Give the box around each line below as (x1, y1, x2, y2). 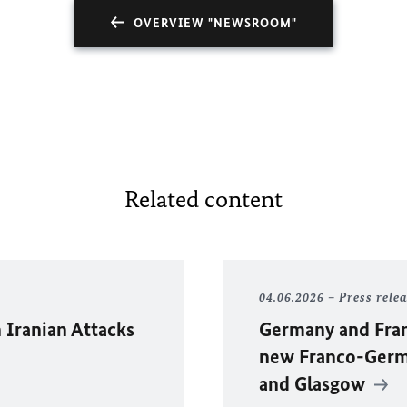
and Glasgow (258, 372, 370, 396)
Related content (124, 184, 283, 213)
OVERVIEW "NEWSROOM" (133, 15, 297, 31)
